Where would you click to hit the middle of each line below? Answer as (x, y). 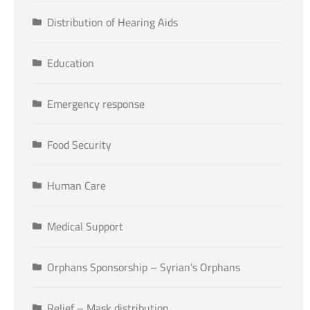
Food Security (79, 145)
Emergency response (96, 104)
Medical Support (85, 227)
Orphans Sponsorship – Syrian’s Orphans (144, 267)
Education (71, 63)
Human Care (76, 186)
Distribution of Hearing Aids (112, 22)
